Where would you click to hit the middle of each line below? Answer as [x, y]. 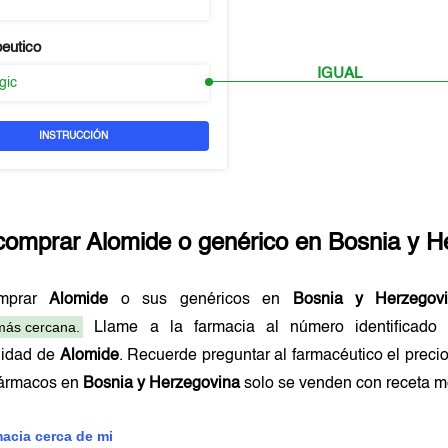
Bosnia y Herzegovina [162, 384]
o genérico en [250, 244]
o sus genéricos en [200, 300]
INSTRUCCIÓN [74, 136]
